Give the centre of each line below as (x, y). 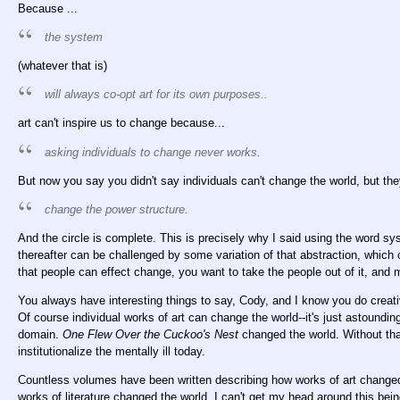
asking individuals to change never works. (153, 152)
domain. (40, 334)
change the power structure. (117, 209)
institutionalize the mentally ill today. (112, 351)
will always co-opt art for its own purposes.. (156, 95)
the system (74, 37)
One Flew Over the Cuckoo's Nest (150, 334)
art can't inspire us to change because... (121, 123)
